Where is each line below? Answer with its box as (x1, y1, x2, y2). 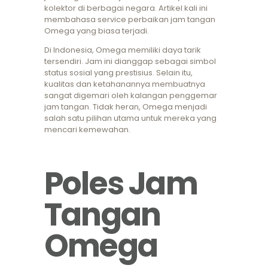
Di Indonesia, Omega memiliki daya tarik (44, 44, 201, 56)
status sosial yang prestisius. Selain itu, (44, 67, 193, 79)
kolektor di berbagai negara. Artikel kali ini (44, 2, 208, 14)
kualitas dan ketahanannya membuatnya (44, 78, 205, 90)
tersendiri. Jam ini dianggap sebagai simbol (44, 56, 216, 68)
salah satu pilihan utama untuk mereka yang (44, 112, 217, 124)
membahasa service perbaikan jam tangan (44, 14, 215, 26)
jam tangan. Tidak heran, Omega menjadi (44, 101, 207, 113)
